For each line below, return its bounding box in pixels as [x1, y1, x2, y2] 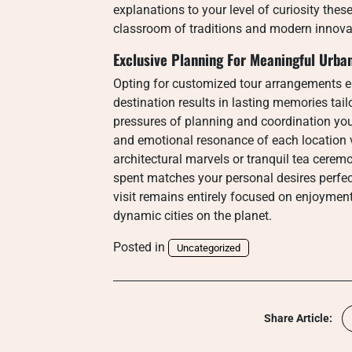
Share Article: [264, 312, 332, 324]
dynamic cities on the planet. [113, 208, 272, 223]
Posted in [113, 240, 168, 255]
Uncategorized [177, 242, 240, 254]
